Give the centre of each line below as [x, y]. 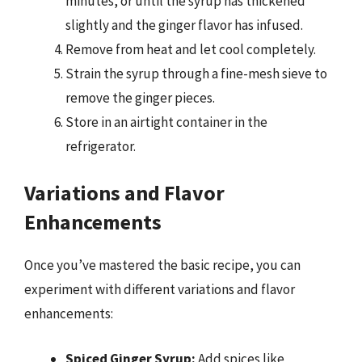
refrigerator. [101, 146]
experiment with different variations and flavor [160, 289]
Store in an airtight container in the [166, 122]
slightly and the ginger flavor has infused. [184, 25]
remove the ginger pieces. [140, 97]
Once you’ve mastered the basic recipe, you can [162, 265]
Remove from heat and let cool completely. [191, 49]
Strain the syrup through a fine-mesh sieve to [196, 73]
